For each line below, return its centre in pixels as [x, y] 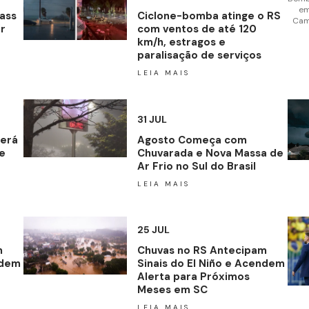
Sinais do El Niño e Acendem [211, 263]
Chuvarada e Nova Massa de [210, 153]
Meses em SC [172, 290]
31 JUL [152, 119]
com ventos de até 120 [197, 29]
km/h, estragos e [181, 42]
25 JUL [153, 230]
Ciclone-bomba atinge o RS [209, 16]
